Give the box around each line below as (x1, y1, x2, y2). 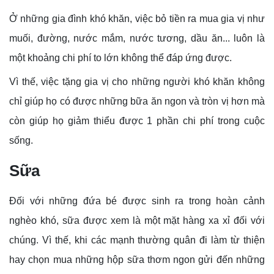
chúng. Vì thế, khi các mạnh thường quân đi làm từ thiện (9, 235, 265, 246)
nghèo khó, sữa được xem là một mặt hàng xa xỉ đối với (9, 215, 265, 226)
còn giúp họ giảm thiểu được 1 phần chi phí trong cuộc (9, 116, 265, 127)
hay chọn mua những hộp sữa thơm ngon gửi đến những (9, 254, 265, 265)
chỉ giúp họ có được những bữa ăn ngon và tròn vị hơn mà (9, 96, 265, 107)
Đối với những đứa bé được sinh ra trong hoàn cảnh (9, 196, 265, 207)
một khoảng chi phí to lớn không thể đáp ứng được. (9, 53, 232, 64)
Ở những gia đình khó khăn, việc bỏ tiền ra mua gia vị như (9, 13, 265, 24)
